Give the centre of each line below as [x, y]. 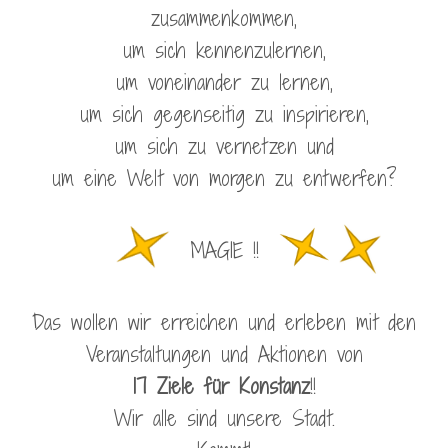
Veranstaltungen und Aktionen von [224, 354]
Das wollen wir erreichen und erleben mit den [224, 322]
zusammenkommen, [224, 18]
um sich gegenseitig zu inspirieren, [224, 114]
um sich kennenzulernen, [224, 50]
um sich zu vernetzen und [224, 146]
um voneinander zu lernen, [224, 82]
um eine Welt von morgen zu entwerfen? [224, 178]
